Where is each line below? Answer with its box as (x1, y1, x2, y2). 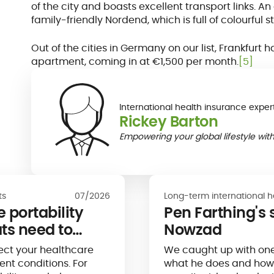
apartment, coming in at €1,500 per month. (31, 54, 239, 69)
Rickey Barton (119, 111, 218, 132)
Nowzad (164, 220, 222, 240)
